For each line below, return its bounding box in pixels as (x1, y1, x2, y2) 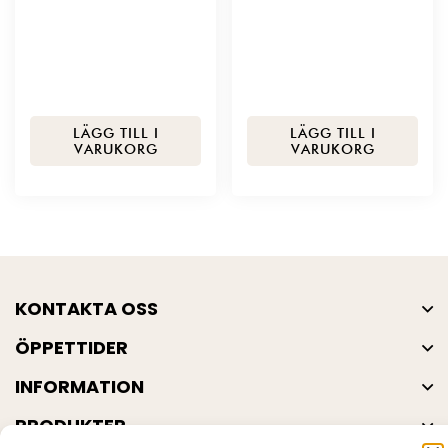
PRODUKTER (15, 412, 126, 438)
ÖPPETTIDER (15, 334, 128, 360)
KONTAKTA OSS (15, 295, 158, 321)
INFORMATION (15, 373, 144, 399)
